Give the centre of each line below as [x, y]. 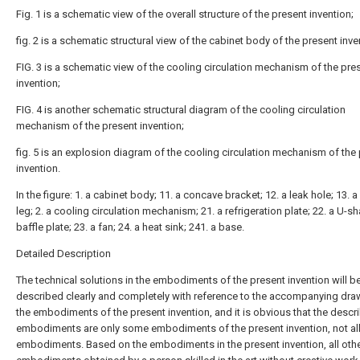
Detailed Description [63, 254]
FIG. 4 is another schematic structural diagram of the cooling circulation [181, 110]
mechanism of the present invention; [100, 126]
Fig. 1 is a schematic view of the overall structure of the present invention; [185, 14]
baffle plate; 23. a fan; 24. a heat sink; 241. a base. [130, 227]
